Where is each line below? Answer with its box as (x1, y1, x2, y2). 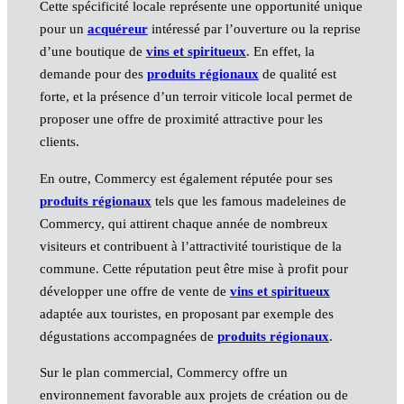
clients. (39, 134, 79, 150)
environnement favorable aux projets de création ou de (39, 387, 348, 402)
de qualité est (258, 67, 336, 82)
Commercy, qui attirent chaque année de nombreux (39, 216, 328, 231)
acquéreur (87, 22, 148, 37)
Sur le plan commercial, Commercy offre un (39, 364, 288, 380)
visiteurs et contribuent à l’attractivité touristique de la (39, 238, 342, 253)
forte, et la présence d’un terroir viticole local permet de (39, 89, 353, 105)
